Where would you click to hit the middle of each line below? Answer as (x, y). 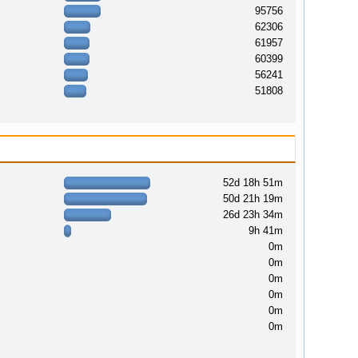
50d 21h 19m (253, 199)
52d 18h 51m (253, 183)
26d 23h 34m (253, 215)
